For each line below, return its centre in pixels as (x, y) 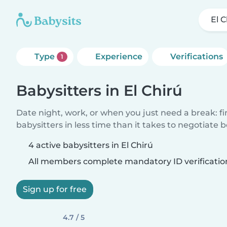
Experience (119, 56)
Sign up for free (55, 189)
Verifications (196, 56)
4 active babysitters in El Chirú (91, 145)
